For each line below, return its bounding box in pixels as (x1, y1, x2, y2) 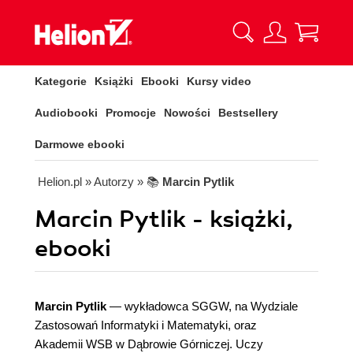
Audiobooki (35, 106, 98, 119)
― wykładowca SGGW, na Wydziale (106, 299, 298, 313)
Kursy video (187, 75, 251, 87)
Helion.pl (38, 175, 82, 188)
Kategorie (35, 75, 87, 87)
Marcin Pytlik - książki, (35, 205, 293, 234)
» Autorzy (85, 175, 134, 188)
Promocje (106, 106, 156, 119)
